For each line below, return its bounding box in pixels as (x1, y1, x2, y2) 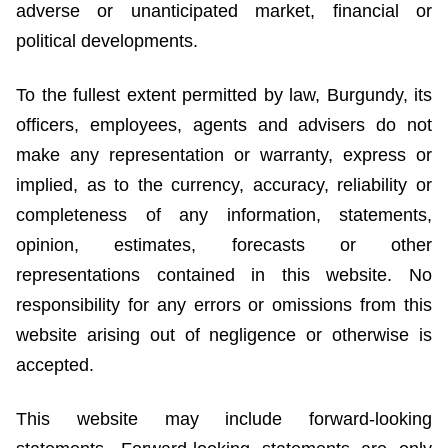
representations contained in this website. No (16, 265, 432, 286)
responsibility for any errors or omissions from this (16, 295, 432, 316)
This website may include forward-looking (16, 409, 432, 430)
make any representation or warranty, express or (16, 145, 432, 166)
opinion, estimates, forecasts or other (16, 235, 432, 256)
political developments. (16, 31, 198, 52)
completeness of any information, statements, (16, 205, 432, 226)
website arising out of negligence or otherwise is (16, 325, 432, 346)
